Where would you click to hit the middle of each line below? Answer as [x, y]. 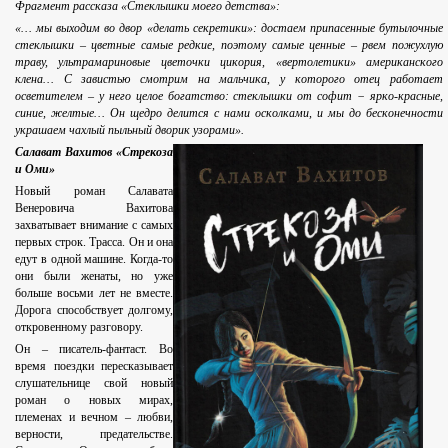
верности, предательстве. [94, 434]
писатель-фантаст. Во [110, 349]
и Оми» [35, 169]
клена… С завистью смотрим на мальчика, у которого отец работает [229, 79]
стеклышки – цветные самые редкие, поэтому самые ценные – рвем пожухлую [229, 45]
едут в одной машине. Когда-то [94, 259]
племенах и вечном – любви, [94, 417]
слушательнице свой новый [94, 383]
